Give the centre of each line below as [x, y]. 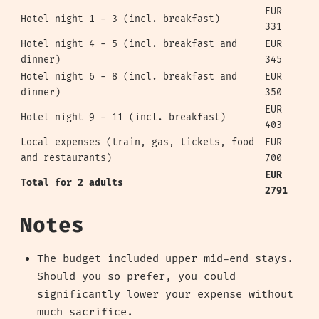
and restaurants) [66, 158]
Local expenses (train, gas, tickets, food [137, 142]
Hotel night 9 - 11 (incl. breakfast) [123, 117]
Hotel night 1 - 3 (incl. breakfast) [120, 19]
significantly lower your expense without [165, 295]
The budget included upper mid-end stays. [165, 259]
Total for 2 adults [72, 183]
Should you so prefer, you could [136, 277]
